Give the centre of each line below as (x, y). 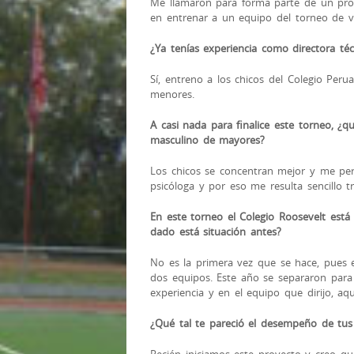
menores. (172, 94)
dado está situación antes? (216, 231)
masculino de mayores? (208, 139)
